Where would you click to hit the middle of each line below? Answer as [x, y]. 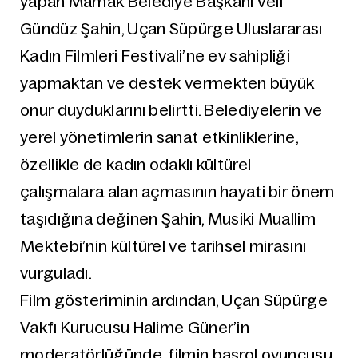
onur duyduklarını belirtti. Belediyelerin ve [171, 110]
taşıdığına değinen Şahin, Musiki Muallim [168, 219]
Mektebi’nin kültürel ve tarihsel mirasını [163, 246]
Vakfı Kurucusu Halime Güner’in [135, 328]
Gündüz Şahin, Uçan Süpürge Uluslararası [171, 29]
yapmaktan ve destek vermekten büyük [167, 83]
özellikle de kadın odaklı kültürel [136, 165]
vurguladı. [56, 273]
